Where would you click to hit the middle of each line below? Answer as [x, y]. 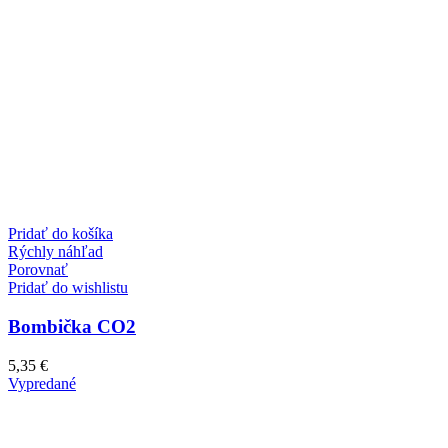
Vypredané [42, 383]
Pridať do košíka [60, 234]
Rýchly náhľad [55, 252]
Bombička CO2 [72, 326]
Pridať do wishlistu [68, 288]
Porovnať [38, 270]
